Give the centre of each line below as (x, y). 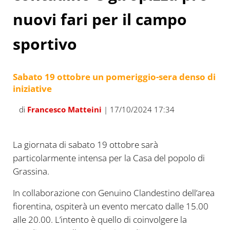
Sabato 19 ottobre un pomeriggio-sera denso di (114, 77)
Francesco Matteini (64, 109)
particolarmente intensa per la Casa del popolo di (109, 158)
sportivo (45, 44)
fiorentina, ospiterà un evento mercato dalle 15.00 (110, 206)
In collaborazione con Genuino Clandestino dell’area (113, 193)
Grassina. (31, 171)
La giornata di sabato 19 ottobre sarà (85, 145)
